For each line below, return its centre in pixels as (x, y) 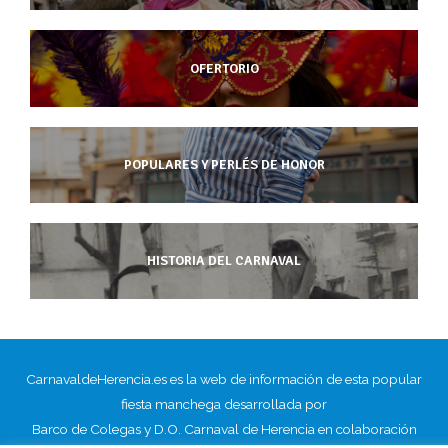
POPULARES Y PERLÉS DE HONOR (224, 164)
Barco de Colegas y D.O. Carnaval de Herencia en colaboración (224, 428)
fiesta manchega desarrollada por (224, 403)
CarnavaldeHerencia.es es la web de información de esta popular (224, 378)
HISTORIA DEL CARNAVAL (224, 261)
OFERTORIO (224, 68)
